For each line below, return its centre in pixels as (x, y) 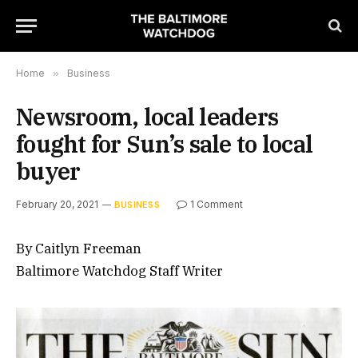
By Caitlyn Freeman (79, 249)
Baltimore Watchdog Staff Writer (119, 271)
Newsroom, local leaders (147, 117)
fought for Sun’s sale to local (165, 144)
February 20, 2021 (57, 204)
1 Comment (216, 204)
